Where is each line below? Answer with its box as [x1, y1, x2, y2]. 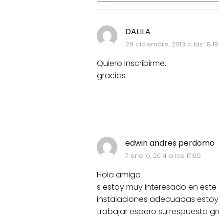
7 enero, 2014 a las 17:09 [125, 151, 201, 160]
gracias [97, 70, 126, 81]
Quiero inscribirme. [97, 58, 166, 69]
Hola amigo [97, 169, 141, 180]
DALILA [125, 26, 151, 37]
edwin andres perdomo [125, 137, 215, 149]
